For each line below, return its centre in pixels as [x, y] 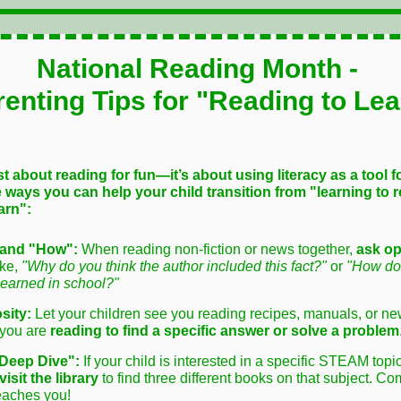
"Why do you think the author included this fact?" [174, 266]
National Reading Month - [200, 68]
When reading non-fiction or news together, [217, 249]
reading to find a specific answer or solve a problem [225, 331]
